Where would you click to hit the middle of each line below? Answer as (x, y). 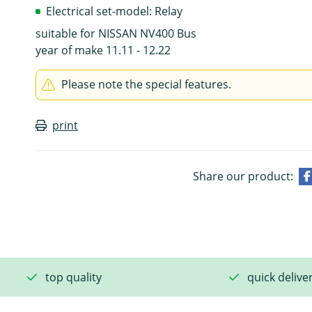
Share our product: (243, 176)
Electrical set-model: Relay (115, 11)
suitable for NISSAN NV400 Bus (116, 33)
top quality (73, 277)
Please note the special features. (147, 84)
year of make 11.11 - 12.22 (103, 50)
